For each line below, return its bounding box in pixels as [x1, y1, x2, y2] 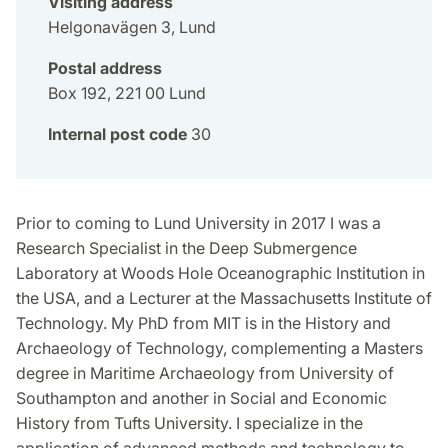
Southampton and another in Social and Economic [16, 388, 387, 409]
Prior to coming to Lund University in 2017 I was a [16, 213, 381, 234]
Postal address [48, 58, 162, 79]
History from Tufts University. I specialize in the [16, 413, 363, 434]
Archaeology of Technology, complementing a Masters [16, 338, 423, 359]
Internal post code [48, 124, 187, 145]
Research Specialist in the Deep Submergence [16, 238, 357, 259]
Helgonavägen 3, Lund [48, 17, 216, 38]
